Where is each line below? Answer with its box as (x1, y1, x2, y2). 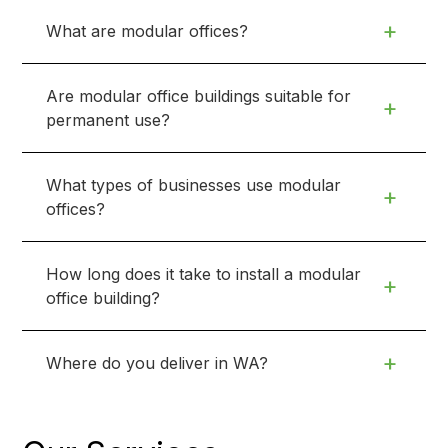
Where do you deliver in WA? (46, 352, 269, 373)
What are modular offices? (46, 20, 249, 41)
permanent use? (46, 109, 171, 130)
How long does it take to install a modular (46, 263, 362, 284)
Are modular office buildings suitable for (46, 85, 352, 106)
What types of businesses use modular (46, 174, 342, 195)
